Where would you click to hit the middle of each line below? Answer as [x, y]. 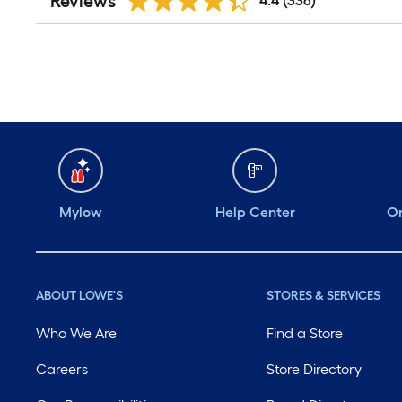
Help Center [255, 212]
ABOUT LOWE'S [79, 296]
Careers [62, 369]
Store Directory [315, 369]
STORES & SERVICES [324, 296]
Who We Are [76, 333]
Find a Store [305, 333]
